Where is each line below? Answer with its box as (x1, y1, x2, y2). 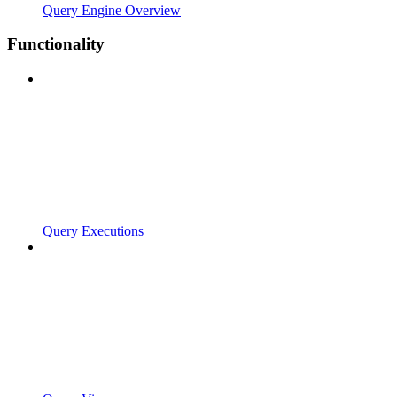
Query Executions (43, 223, 144, 239)
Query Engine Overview (43, 2, 181, 18)
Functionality (7, 35, 105, 54)
